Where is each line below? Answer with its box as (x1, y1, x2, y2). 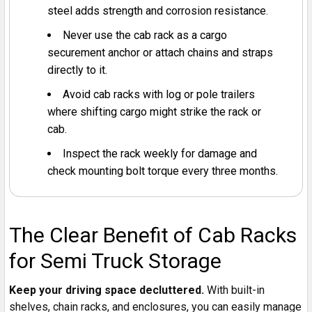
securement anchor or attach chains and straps (47, 45, 273, 59)
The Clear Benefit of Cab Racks (9, 222, 297, 247)
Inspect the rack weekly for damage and (63, 146, 257, 160)
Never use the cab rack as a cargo (63, 28, 227, 42)
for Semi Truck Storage (9, 248, 226, 273)
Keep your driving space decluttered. (9, 283, 207, 297)
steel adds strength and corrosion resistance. (47, 3, 268, 17)
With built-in (207, 283, 265, 297)
